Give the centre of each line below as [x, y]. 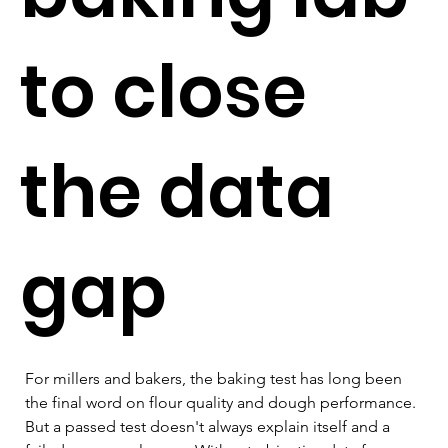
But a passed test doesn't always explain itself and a [209, 426]
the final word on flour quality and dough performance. [222, 402]
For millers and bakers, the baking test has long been [215, 378]
